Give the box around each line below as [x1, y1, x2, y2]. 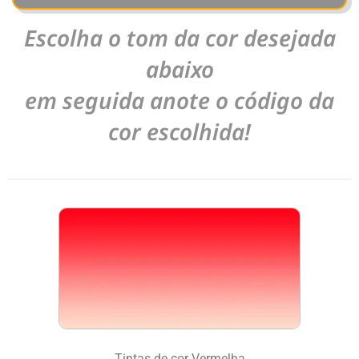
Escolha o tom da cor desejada [23, 22, 336, 54]
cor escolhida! [108, 116, 251, 147]
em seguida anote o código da [25, 85, 334, 116]
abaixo [145, 54, 214, 85]
